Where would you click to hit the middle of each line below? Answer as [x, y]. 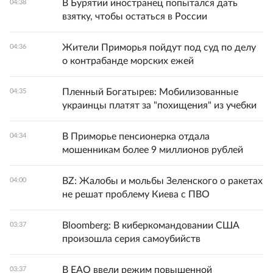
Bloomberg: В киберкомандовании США [151, 225]
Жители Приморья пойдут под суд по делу [159, 48]
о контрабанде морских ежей [128, 61]
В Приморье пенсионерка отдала [136, 136]
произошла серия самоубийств [131, 239]
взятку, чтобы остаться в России [135, 16]
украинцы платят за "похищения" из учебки [159, 105]
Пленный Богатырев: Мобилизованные [150, 92]
